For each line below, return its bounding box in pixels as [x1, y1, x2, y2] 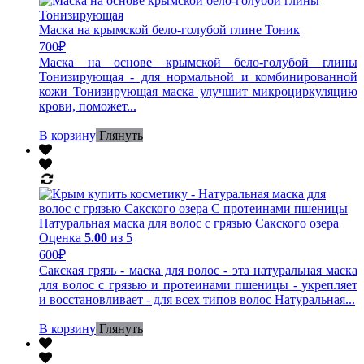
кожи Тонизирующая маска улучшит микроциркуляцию [39, 84, 357, 98]
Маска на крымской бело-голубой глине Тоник [39, 22, 300, 37]
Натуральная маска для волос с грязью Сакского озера [39, 215, 339, 230]
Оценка [39, 230, 84, 245]
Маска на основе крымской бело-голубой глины [39, 54, 357, 69]
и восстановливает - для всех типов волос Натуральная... [39, 292, 355, 306]
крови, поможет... [39, 98, 136, 113]
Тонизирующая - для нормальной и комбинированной [39, 69, 357, 84]
